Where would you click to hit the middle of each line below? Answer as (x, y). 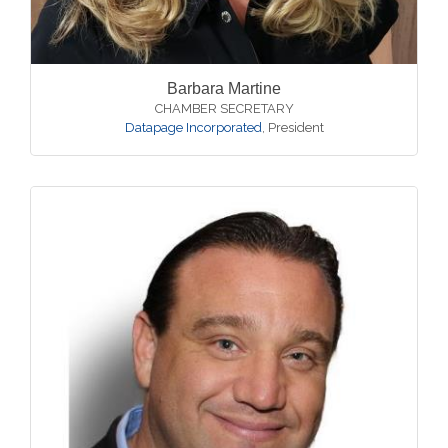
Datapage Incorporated (193, 127)
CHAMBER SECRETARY (224, 108)
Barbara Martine (224, 88)
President (295, 127)
